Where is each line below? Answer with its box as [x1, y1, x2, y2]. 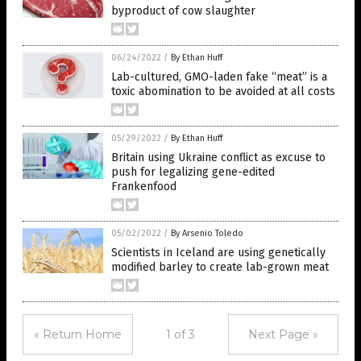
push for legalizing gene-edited [111, 165, 275, 180]
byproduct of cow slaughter [111, 4, 255, 19]
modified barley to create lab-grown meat [111, 260, 329, 275]
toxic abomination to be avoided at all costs [111, 85, 335, 99]
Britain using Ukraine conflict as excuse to [111, 151, 326, 165]
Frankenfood [111, 180, 176, 194]
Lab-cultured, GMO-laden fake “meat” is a [111, 70, 327, 85]
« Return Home [34, 327, 122, 342]
